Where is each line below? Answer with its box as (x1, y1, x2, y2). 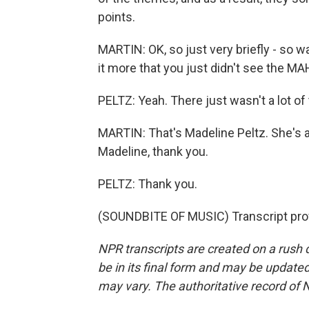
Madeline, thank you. (98, 144, 208, 159)
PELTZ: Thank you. (98, 177, 197, 191)
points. (98, 10, 135, 24)
